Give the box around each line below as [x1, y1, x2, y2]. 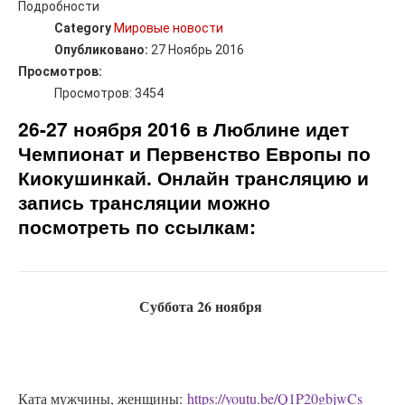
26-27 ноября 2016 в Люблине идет [18, 115, 349, 143]
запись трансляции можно [18, 188, 270, 216]
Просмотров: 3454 [54, 86, 164, 101]
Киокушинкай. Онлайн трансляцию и [18, 164, 369, 192]
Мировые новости [114, 21, 223, 36]
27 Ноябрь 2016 [151, 42, 244, 58]
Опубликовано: [54, 42, 151, 58]
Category [54, 21, 111, 36]
